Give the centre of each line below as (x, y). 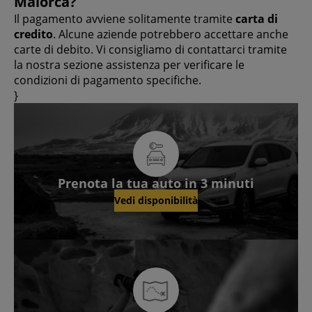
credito (33, 34)
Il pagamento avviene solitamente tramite (125, 18)
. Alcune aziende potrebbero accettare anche (171, 34)
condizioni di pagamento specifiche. (108, 80)
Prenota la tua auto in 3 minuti (156, 183)
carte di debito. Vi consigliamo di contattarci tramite (150, 49)
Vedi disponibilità (156, 201)
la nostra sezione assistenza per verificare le (129, 64)
